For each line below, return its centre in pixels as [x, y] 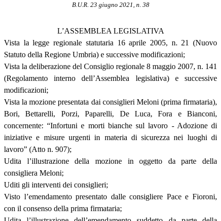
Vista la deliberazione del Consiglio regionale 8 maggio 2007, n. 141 [110, 66]
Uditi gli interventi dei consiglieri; [56, 184]
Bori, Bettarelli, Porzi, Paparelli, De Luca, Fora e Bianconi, [110, 113]
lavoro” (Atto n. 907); [38, 149]
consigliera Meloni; [34, 173]
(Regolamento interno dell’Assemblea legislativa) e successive [110, 78]
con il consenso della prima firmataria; [63, 208]
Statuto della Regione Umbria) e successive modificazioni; [94, 54]
